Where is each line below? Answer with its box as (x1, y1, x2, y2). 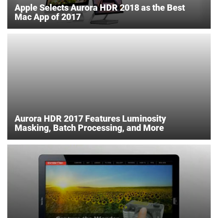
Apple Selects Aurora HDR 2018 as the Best (15, 2, 185, 13)
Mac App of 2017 (15, 11, 81, 22)
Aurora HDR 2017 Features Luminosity (15, 113, 166, 124)
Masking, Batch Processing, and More (15, 123, 164, 133)
